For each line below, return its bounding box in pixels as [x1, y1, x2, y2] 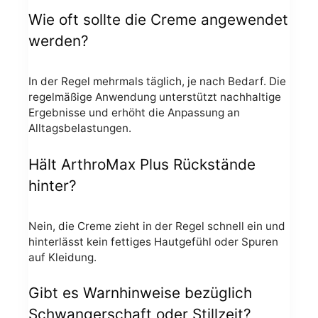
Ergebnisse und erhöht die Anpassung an [28, 106, 240, 120]
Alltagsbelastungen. [28, 121, 131, 136]
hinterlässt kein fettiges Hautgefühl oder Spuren [28, 235, 278, 249]
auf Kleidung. [28, 251, 97, 265]
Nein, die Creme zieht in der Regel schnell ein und [28, 219, 285, 234]
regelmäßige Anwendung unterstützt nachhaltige [28, 90, 281, 104]
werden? [28, 32, 89, 50]
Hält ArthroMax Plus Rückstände [28, 155, 256, 173]
